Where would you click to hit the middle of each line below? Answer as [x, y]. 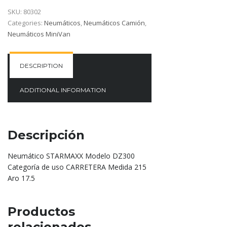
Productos [41, 212]
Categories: [26, 23]
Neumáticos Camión [114, 23]
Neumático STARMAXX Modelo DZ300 [71, 156]
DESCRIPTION [41, 66]
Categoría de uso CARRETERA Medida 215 [77, 167]
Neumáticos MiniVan [39, 34]
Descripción [46, 135]
